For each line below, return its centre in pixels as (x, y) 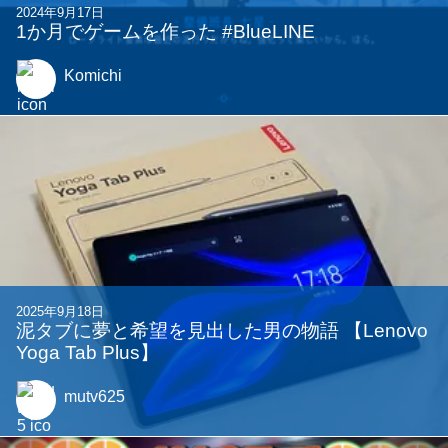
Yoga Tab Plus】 (87, 353)
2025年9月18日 (60, 312)
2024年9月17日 (60, 13)
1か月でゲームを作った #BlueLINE (165, 32)
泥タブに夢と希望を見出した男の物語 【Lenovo (222, 331)
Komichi (93, 76)
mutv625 (94, 397)
